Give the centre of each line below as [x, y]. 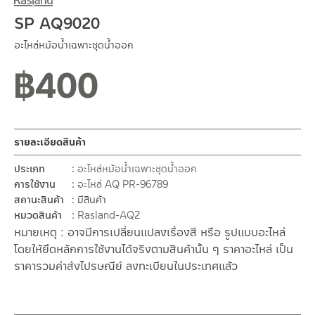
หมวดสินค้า [38, 216]
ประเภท [30, 169]
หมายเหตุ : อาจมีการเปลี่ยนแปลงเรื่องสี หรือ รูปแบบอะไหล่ [150, 233]
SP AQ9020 [57, 24]
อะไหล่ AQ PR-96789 [123, 185]
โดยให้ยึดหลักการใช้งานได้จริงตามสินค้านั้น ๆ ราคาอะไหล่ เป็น [154, 250]
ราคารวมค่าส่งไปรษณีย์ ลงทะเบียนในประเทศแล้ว [126, 266]
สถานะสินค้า [39, 200]
